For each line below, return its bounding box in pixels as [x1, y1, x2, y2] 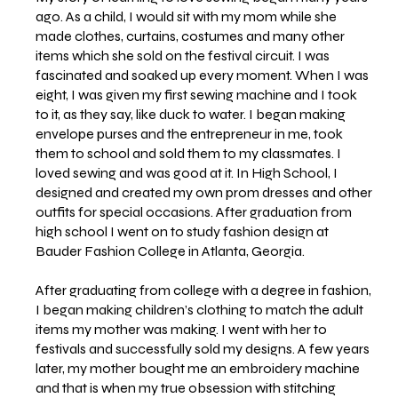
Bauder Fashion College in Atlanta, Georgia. [36, 243, 306, 260]
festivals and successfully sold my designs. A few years [36, 340, 370, 358]
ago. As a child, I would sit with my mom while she [36, 8, 338, 26]
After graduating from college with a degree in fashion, [36, 282, 372, 299]
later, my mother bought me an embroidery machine [36, 360, 361, 378]
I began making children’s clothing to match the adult [36, 301, 364, 319]
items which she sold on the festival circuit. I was [36, 47, 330, 65]
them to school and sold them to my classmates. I [36, 145, 342, 163]
